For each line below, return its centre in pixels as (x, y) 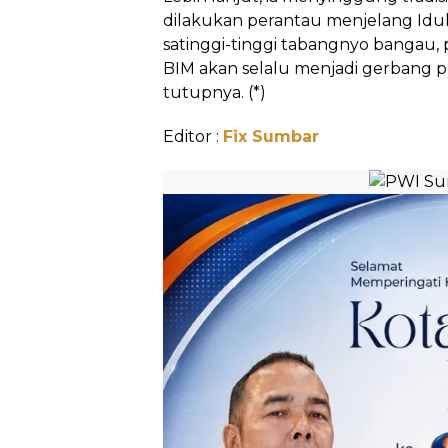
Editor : (193, 136)
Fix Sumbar (271, 136)
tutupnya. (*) (214, 92)
